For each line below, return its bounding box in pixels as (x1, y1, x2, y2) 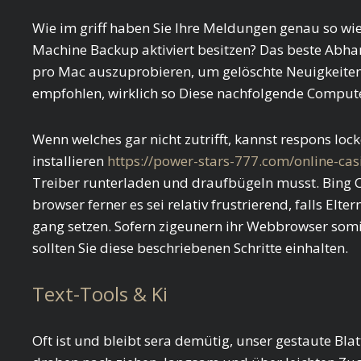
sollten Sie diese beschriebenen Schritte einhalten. (32, 239, 348, 257)
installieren (32, 151, 107, 170)
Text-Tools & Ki (32, 280, 168, 307)
